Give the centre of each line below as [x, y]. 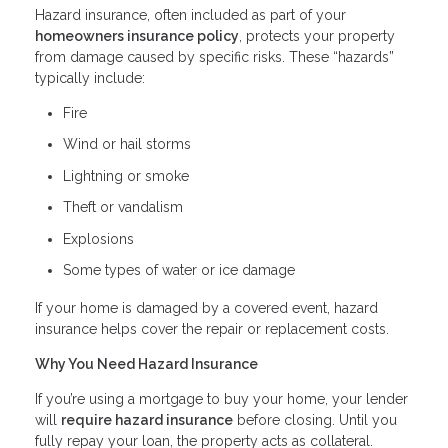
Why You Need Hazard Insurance [146, 363]
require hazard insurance [147, 419]
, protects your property [317, 35]
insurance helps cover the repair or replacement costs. [212, 328]
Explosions [98, 238]
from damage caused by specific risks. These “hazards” [214, 56]
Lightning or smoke [126, 175]
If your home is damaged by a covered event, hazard [206, 307]
